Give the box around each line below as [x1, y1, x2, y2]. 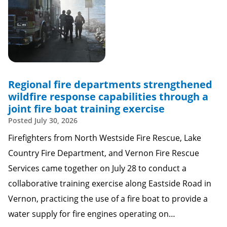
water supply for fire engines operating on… [8, 208, 175, 219]
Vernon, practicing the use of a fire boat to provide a [8, 193, 208, 204]
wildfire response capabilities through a [8, 90, 208, 103]
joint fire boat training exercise [8, 102, 165, 116]
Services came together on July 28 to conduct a [8, 163, 186, 174]
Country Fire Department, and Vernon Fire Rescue [8, 147, 199, 159]
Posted [8, 116, 34, 125]
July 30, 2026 [34, 116, 78, 125]
